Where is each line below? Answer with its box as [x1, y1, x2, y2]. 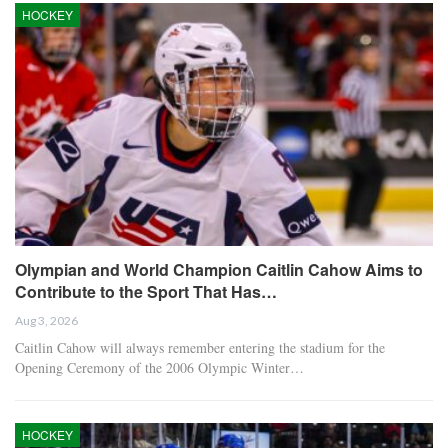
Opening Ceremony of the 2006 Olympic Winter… [15, 357, 304, 377]
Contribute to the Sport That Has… [15, 279, 277, 303]
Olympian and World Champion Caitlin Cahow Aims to [15, 257, 423, 281]
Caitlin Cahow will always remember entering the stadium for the [15, 337, 385, 357]
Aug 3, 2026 [15, 312, 78, 328]
